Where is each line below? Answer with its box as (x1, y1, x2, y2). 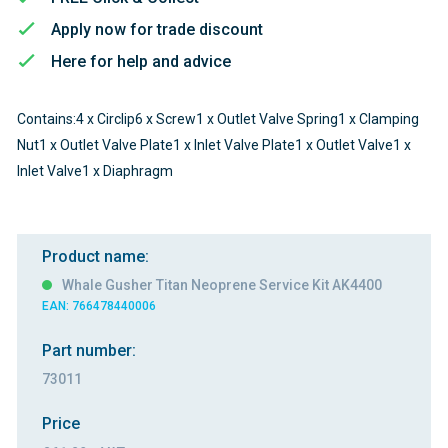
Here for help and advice (51, 52, 232, 71)
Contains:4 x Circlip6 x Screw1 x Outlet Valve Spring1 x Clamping (16, 111, 419, 128)
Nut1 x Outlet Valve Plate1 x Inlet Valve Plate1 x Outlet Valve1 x (16, 137, 411, 154)
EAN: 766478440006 (41, 299, 156, 314)
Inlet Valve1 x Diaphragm (16, 163, 173, 180)
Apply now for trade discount (51, 19, 264, 39)
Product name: (41, 246, 149, 266)
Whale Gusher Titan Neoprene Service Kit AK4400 (61, 277, 382, 294)
